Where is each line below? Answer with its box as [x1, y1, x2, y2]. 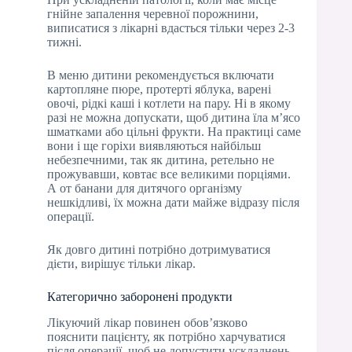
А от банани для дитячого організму [47, 181, 242, 195]
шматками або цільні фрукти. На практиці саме [47, 124, 301, 138]
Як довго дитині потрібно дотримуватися [47, 242, 270, 256]
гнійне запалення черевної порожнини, [47, 6, 258, 20]
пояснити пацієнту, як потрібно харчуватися [47, 329, 285, 343]
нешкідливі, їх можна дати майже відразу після [47, 195, 299, 209]
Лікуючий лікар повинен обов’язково [47, 315, 247, 329]
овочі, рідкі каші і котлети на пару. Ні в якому [47, 96, 291, 110]
